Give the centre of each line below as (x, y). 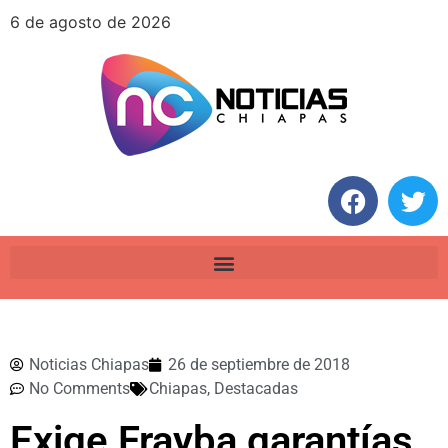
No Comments (79, 388)
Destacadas (256, 388)
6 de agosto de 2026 (90, 22)
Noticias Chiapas (89, 364)
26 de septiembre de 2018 (259, 364)
